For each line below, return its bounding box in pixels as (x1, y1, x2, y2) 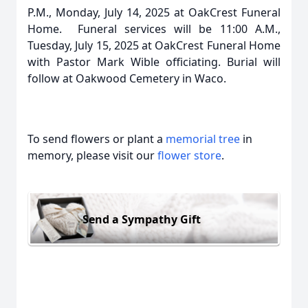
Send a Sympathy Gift (82, 211, 201, 227)
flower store (157, 148, 221, 163)
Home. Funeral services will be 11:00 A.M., (27, 21, 280, 36)
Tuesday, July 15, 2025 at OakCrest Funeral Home (27, 38, 280, 53)
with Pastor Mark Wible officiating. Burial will (27, 54, 280, 69)
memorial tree (166, 131, 240, 146)
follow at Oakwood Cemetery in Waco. (27, 71, 226, 86)
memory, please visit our (27, 148, 157, 163)
